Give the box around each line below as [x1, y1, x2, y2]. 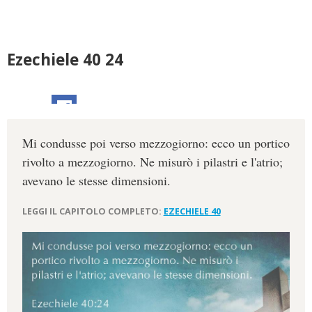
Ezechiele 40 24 [7, 49, 123, 70]
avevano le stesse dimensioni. [22, 172, 171, 189]
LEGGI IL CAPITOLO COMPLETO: [22, 205, 164, 217]
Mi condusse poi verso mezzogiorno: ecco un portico [22, 134, 290, 152]
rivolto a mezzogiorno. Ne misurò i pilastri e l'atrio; [22, 153, 283, 171]
